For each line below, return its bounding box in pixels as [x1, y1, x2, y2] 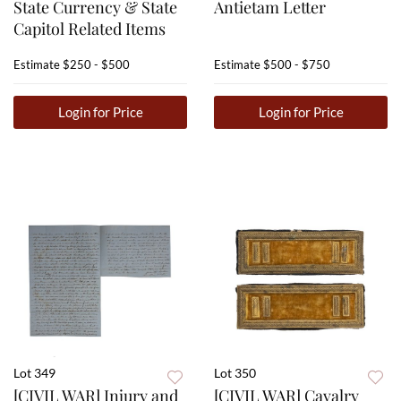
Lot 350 [214, 365, 256, 381]
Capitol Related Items [13, 18, 166, 40]
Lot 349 [13, 365, 55, 381]
